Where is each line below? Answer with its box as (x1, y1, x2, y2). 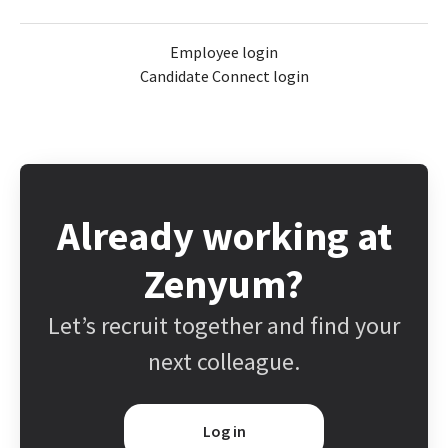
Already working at (56, 211, 392, 262)
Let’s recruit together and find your (48, 310, 400, 342)
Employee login (170, 42, 278, 63)
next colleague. (148, 346, 300, 378)
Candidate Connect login (139, 66, 309, 87)
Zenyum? (144, 259, 304, 310)
